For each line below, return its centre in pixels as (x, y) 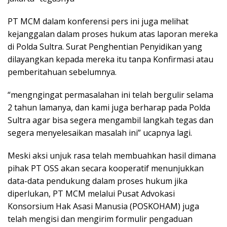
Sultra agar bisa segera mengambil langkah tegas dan (110, 120)
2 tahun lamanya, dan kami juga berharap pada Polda (109, 108)
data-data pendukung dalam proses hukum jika (98, 181)
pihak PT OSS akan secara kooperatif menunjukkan (106, 168)
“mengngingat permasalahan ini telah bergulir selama (110, 95)
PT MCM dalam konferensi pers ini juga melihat (98, 22)
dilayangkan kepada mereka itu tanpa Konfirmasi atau (110, 60)
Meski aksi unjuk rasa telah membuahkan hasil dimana (112, 156)
